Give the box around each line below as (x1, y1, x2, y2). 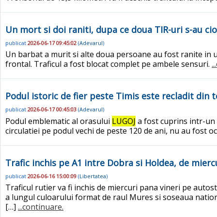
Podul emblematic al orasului (5, 115, 112, 126)
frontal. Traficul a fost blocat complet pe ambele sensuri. (5, 59, 212, 70)
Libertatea (79, 172, 106, 180)
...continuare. (18, 201, 63, 213)
